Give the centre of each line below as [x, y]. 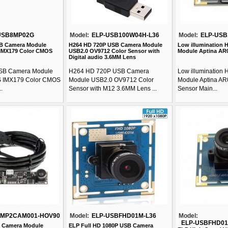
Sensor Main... [197, 89]
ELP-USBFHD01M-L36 [124, 216]
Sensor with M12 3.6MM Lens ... [113, 89]
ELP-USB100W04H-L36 [125, 35]
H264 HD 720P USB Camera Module [116, 45]
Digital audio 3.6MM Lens [102, 57]
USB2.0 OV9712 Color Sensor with [114, 51]
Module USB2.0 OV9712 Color [111, 80]
